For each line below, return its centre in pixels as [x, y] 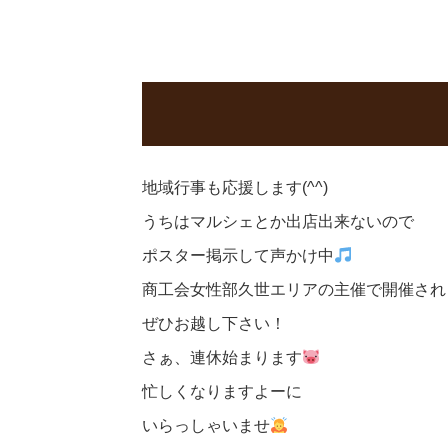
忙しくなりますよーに [222, 392]
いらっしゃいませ [206, 426]
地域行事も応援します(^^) [235, 188]
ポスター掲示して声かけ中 [238, 256]
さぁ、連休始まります [222, 358]
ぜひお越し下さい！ [214, 324]
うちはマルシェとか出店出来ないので [278, 222]
